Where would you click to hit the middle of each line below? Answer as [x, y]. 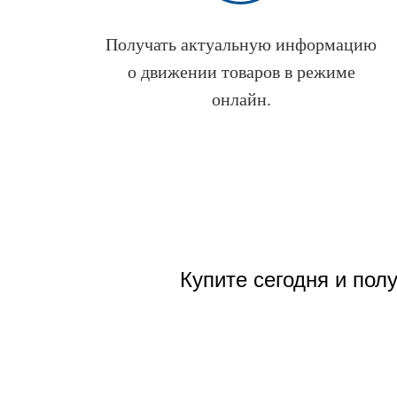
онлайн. [241, 100]
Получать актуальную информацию [241, 45]
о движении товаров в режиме [241, 72]
